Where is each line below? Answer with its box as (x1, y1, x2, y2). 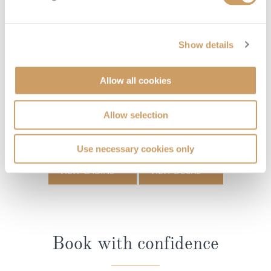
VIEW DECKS (149, 164, 201, 177)
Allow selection (103, 109, 168, 120)
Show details (178, 39, 234, 50)
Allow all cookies (100, 75, 171, 86)
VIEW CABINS (59, 164, 114, 177)
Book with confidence (52, 232, 219, 254)
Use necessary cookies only (77, 143, 194, 154)
